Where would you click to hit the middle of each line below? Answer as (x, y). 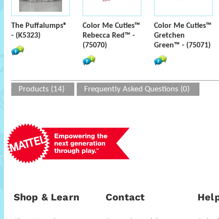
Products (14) (42, 89)
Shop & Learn (46, 197)
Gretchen (169, 36)
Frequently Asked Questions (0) (137, 89)
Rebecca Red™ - (109, 36)
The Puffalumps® (39, 26)
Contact (125, 197)
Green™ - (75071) (182, 45)
